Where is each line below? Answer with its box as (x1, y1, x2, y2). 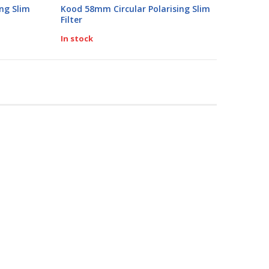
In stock (60, 33, 93, 44)
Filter (60, 14, 82, 26)
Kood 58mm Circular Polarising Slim (60, 3, 210, 15)
